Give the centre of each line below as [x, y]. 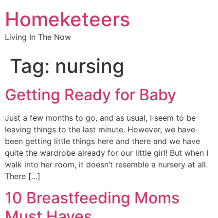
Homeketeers [67, 19]
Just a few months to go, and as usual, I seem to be [100, 118]
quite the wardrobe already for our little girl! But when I [107, 153]
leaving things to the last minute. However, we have [100, 129]
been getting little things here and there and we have [102, 141]
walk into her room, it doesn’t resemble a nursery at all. [106, 164]
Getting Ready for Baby [91, 95]
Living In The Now [38, 37]
